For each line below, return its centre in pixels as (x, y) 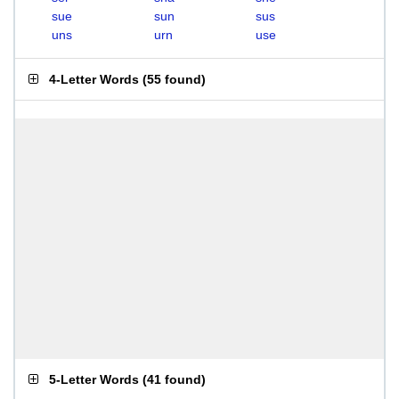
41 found (174, 379)
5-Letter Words (94, 379)
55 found (174, 79)
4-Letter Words (94, 79)
